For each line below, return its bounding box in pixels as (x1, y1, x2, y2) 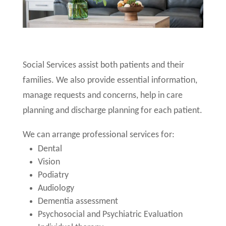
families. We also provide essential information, (22, 76, 197, 86)
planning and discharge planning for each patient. (22, 106, 202, 116)
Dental (37, 144, 62, 154)
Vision (37, 157, 60, 167)
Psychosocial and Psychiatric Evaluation (37, 210, 183, 220)
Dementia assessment (37, 197, 118, 207)
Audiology (37, 184, 74, 194)
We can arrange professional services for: (22, 130, 175, 140)
